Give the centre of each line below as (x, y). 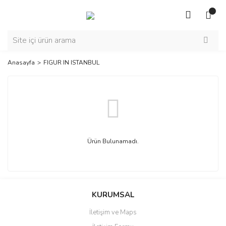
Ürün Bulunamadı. (113, 141)
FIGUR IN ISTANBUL (71, 63)
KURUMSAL (113, 195)
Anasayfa (21, 63)
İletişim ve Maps (113, 212)
